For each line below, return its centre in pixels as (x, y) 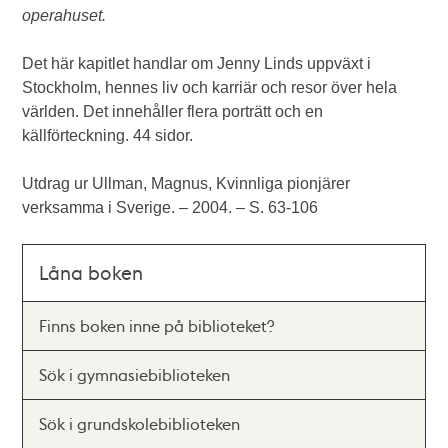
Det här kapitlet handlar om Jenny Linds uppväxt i (197, 63)
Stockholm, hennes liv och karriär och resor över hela (210, 87)
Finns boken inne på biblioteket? (157, 325)
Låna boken (91, 272)
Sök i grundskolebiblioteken (140, 423)
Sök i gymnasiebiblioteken (135, 374)
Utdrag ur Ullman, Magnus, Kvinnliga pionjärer (186, 183)
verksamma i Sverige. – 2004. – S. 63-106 (170, 207)
